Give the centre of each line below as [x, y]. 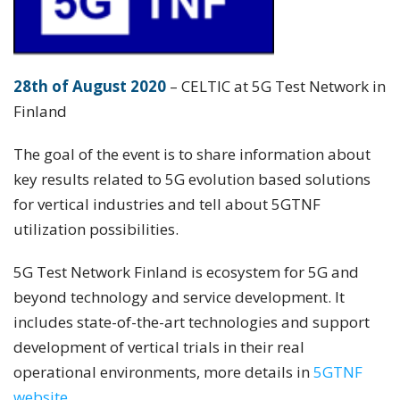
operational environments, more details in [163, 372]
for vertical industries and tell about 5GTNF [167, 204]
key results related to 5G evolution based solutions [192, 179]
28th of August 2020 [90, 87]
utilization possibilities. [96, 229]
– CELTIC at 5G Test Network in [276, 87]
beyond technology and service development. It [179, 297]
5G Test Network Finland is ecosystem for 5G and [186, 272]
